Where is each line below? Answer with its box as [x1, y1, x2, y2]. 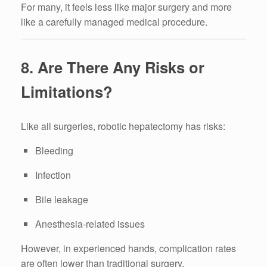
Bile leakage [35, 193, 88, 207]
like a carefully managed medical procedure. [21, 15, 207, 29]
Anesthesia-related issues [35, 217, 145, 231]
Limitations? [21, 80, 113, 103]
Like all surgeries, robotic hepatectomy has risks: [21, 119, 225, 133]
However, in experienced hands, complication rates [21, 241, 236, 256]
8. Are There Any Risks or [21, 55, 204, 78]
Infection [35, 168, 71, 182]
